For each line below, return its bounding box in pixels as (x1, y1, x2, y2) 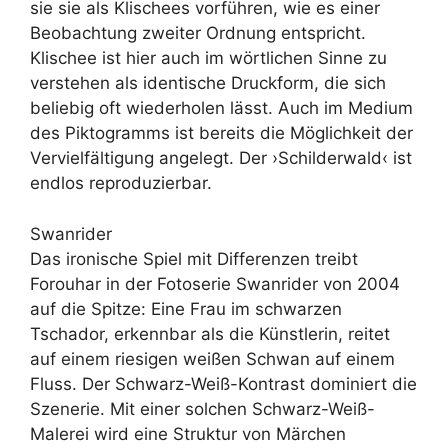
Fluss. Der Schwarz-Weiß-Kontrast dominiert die (30, 373, 417, 394)
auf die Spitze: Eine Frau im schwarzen (30, 298, 342, 319)
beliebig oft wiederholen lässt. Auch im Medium (30, 98, 413, 118)
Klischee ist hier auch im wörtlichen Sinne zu (30, 48, 387, 68)
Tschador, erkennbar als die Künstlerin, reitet (30, 323, 390, 344)
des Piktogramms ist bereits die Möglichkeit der (30, 123, 413, 143)
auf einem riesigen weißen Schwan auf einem (30, 348, 395, 369)
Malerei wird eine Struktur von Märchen (30, 423, 346, 444)
